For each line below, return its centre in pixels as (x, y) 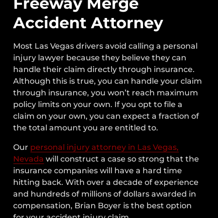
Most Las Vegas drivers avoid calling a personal (106, 46)
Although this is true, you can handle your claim (108, 81)
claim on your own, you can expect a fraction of (106, 116)
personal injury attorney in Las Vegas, (105, 147)
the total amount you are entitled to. (86, 127)
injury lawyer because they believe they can (100, 57)
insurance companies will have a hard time (98, 170)
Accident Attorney (88, 22)
